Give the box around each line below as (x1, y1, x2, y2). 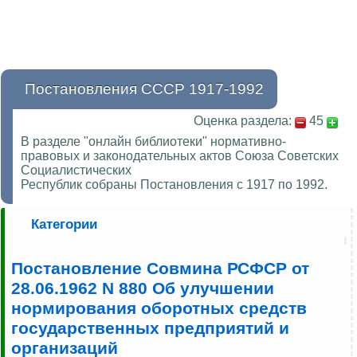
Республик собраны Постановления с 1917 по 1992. (21, 178, 328, 192)
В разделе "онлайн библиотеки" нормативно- (21, 135, 286, 149)
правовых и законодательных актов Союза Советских (21, 149, 339, 163)
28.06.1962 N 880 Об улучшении (11, 279, 274, 299)
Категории (31, 217, 97, 233)
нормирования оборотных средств (11, 299, 307, 319)
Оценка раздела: (194, 114, 292, 128)
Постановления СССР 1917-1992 (25, 80, 264, 98)
